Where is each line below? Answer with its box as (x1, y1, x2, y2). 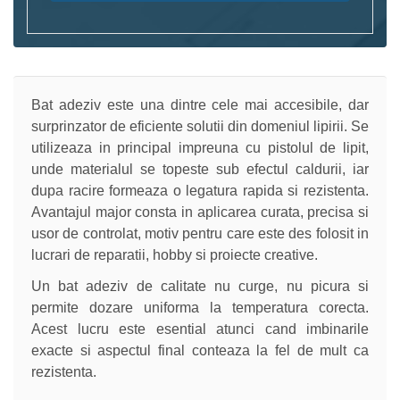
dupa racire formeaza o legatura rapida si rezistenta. (31, 183, 369, 198)
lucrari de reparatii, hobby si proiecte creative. (31, 247, 318, 262)
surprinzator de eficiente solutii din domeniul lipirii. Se (31, 119, 369, 134)
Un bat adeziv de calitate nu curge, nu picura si (31, 278, 369, 294)
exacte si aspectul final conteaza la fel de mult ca (31, 342, 369, 358)
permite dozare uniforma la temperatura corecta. (31, 299, 369, 315)
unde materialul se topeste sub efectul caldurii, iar (31, 162, 369, 177)
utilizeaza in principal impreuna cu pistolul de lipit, (31, 140, 369, 155)
